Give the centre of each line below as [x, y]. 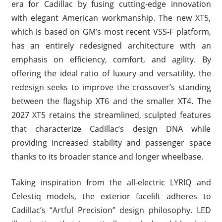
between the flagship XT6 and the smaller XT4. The [111, 101]
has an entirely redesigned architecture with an [111, 45]
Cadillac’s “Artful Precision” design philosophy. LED [111, 210]
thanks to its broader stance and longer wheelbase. [107, 156]
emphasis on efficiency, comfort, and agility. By [111, 59]
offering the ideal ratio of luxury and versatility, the [111, 73]
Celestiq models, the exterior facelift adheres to [111, 196]
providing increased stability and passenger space [111, 142]
